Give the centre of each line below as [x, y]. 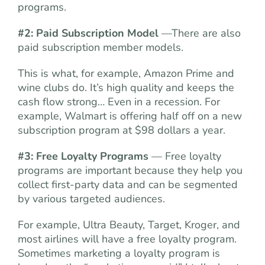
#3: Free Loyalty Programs [85, 156]
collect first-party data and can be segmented [128, 185]
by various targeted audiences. [91, 199]
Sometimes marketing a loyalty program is [119, 253]
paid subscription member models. [101, 47]
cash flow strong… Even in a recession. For [119, 102]
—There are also [201, 33]
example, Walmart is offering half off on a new [130, 116]
